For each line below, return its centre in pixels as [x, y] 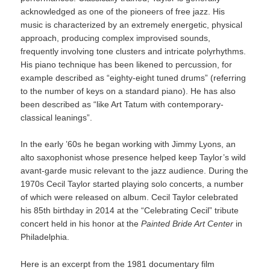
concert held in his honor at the [81, 224]
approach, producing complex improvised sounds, [116, 38]
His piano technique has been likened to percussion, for [127, 64]
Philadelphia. [45, 237]
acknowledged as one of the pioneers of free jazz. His [123, 11]
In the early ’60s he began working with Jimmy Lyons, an [128, 144]
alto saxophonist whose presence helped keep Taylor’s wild [133, 158]
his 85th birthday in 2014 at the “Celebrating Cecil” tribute [130, 211]
